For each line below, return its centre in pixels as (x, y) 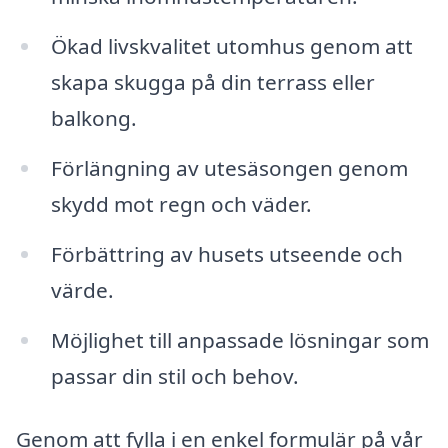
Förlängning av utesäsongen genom (229, 167)
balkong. (93, 117)
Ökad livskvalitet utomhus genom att (231, 45)
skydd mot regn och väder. (181, 203)
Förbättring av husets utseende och (226, 253)
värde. (82, 289)
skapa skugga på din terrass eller (212, 81)
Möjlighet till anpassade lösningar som (239, 339)
